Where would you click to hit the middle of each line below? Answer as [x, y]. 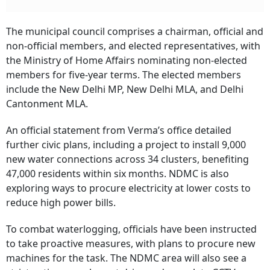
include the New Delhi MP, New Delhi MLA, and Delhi [125, 89]
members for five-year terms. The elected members [124, 75]
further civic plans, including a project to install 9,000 [126, 145]
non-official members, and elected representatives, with [133, 46]
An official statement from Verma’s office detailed [119, 130]
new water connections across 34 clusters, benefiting [127, 159]
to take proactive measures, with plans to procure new [131, 244]
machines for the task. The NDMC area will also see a [126, 258]
